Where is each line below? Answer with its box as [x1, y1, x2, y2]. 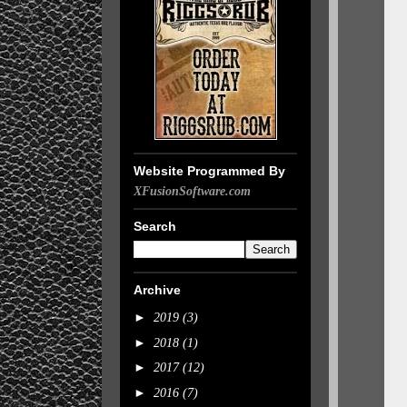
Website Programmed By [134, 164, 285, 178]
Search [134, 219, 176, 233]
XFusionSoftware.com [134, 184, 251, 198]
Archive [134, 283, 181, 297]
